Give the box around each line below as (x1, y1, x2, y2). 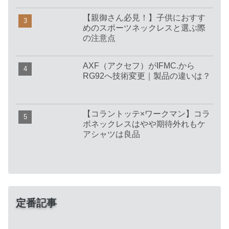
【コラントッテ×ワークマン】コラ (83, 109, 211, 118)
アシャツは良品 (83, 129, 141, 139)
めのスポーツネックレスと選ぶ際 (83, 23, 206, 32)
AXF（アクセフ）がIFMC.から (83, 61, 195, 70)
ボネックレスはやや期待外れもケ (83, 119, 206, 128)
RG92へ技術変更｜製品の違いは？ (83, 71, 211, 80)
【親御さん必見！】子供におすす (83, 13, 206, 22)
